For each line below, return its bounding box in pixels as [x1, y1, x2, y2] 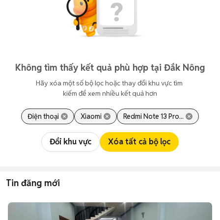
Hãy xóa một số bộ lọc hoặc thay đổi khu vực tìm [36, 79, 184, 87]
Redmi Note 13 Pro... [123, 112, 184, 121]
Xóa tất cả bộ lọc [108, 137, 170, 147]
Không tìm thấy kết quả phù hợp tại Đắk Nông [15, 62, 205, 73]
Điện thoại [27, 112, 59, 121]
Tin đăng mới [6, 177, 60, 189]
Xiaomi [81, 112, 102, 121]
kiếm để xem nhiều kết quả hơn [63, 89, 157, 98]
